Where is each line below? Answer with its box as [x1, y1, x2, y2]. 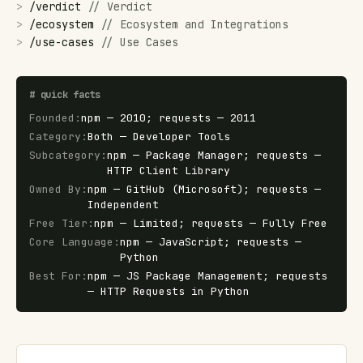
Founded [29, 111, 75, 125]
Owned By [29, 182, 81, 196]
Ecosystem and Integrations [120, 17, 288, 32]
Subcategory [29, 148, 100, 162]
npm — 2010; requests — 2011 [81, 111, 256, 125]
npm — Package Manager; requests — [107, 148, 321, 162]
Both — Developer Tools [88, 130, 230, 143]
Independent [88, 198, 159, 211]
